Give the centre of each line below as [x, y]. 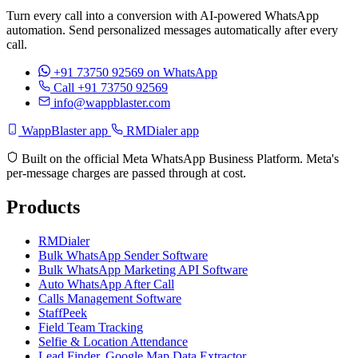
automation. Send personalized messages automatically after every [172, 30]
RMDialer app [161, 131]
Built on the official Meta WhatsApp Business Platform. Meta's [179, 159]
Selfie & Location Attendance [113, 341]
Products [43, 207]
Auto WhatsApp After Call [106, 284]
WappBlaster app [65, 131]
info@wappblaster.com [112, 103]
